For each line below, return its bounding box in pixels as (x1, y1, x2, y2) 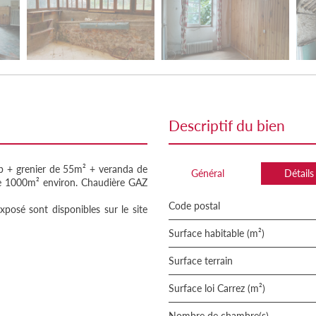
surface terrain (174, 255, 233, 267)
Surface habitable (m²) (174, 227, 265, 239)
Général (191, 167, 224, 179)
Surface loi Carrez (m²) (174, 282, 265, 294)
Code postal (175, 200, 220, 212)
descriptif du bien (180, 116, 285, 134)
